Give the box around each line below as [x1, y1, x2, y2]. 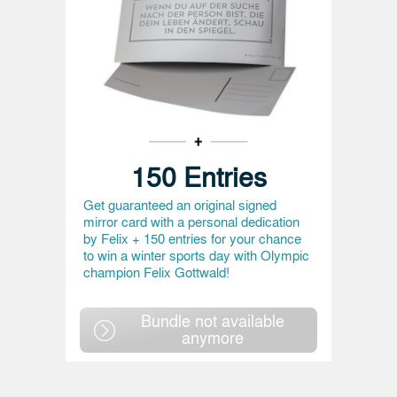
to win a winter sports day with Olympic [83, 245, 309, 265]
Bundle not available [141, 308, 284, 331]
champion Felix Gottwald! [83, 262, 230, 282]
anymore [182, 325, 244, 348]
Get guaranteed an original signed [83, 195, 276, 214]
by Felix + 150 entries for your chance [83, 229, 301, 248]
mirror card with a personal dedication [83, 212, 300, 231]
